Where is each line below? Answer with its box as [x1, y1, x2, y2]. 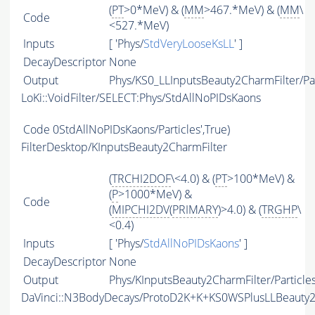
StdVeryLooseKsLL [143, 36, 234, 52]
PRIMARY [172, 202, 218, 218]
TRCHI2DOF [112, 171, 171, 187]
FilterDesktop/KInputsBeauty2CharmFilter [21, 139, 227, 155]
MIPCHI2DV [112, 202, 169, 218]
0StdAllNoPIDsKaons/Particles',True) [53, 122, 230, 138]
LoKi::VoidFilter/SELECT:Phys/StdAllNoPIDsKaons [21, 90, 261, 106]
